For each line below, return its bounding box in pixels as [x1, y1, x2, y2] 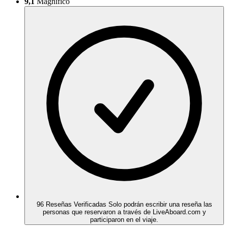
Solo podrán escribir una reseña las [108, 201, 212, 209]
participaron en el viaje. [90, 216, 158, 224]
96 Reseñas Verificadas [36, 201, 106, 209]
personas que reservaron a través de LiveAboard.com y [42, 208, 206, 216]
